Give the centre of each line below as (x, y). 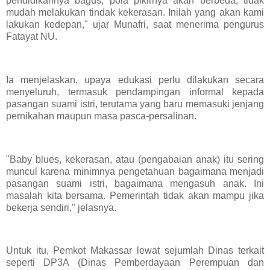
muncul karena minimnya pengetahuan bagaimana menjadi (135, 171)
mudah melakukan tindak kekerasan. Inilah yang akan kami (135, 13)
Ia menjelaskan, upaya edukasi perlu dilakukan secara (135, 80)
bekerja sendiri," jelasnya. (61, 207)
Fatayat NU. (32, 37)
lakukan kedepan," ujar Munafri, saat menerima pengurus (135, 25)
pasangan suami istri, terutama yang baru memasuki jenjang (135, 104)
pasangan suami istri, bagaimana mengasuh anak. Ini (135, 183)
